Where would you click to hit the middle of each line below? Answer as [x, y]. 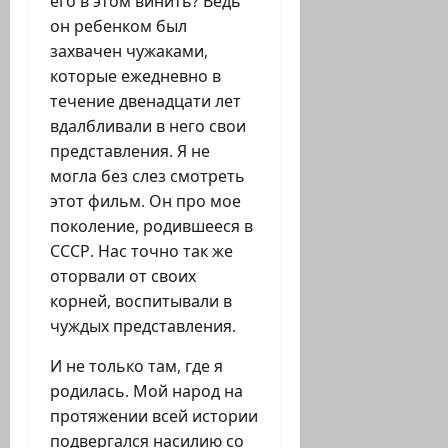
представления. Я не [130, 151]
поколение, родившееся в [151, 226]
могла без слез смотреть [147, 176]
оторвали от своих [123, 276]
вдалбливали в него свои [148, 126]
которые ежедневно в [135, 76]
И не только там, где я [136, 366]
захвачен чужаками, [129, 51]
